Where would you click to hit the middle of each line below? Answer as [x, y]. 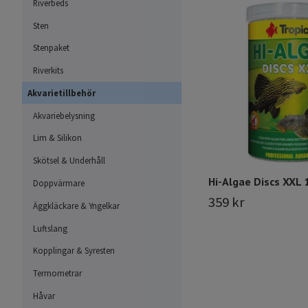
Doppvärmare [59, 183]
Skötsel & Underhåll [69, 161]
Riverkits [48, 70]
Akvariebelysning [64, 115]
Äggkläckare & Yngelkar [76, 205]
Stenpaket [51, 48]
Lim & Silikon [57, 138]
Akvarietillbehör [62, 92]
